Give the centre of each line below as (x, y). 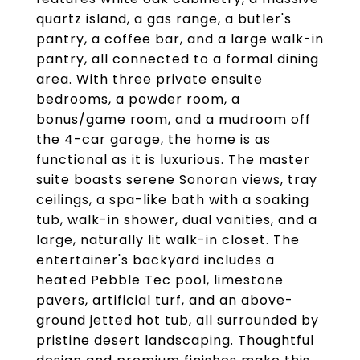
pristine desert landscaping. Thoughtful (175, 340)
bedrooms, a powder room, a (138, 99)
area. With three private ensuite (149, 79)
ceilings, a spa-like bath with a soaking (173, 200)
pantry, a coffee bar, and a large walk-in (180, 39)
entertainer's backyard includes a (155, 260)
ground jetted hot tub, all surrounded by (178, 320)
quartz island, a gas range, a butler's (164, 19)
